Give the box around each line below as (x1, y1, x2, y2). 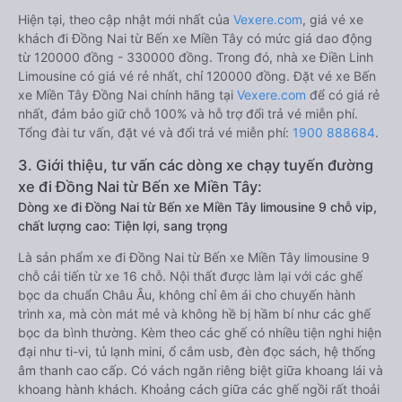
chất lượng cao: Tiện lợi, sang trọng (18, 218, 228, 233)
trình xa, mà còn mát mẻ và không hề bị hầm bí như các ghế (18, 306, 371, 321)
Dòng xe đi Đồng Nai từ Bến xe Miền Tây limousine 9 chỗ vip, (18, 199, 377, 214)
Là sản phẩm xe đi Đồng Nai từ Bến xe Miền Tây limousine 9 (18, 249, 370, 265)
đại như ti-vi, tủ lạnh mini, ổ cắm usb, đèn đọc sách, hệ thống (18, 344, 376, 359)
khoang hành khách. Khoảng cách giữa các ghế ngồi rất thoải (18, 381, 380, 397)
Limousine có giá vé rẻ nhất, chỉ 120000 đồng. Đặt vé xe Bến (18, 68, 376, 83)
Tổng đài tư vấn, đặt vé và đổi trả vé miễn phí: (18, 125, 293, 140)
